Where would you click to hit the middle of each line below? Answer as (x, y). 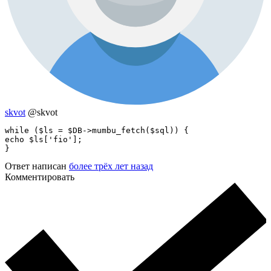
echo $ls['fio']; (44, 139)
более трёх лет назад (111, 166)
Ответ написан (37, 166)
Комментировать (40, 177)
